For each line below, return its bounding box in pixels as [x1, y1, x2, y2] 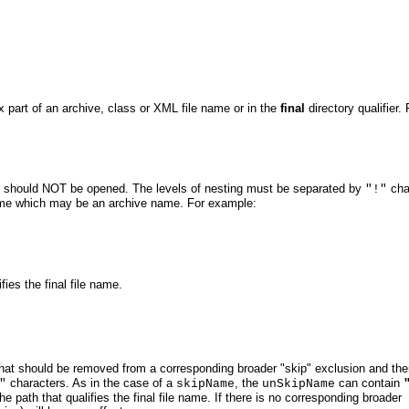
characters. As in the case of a [6, 376, 176, 391]
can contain [335, 376, 404, 391]
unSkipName [262, 377, 335, 392]
